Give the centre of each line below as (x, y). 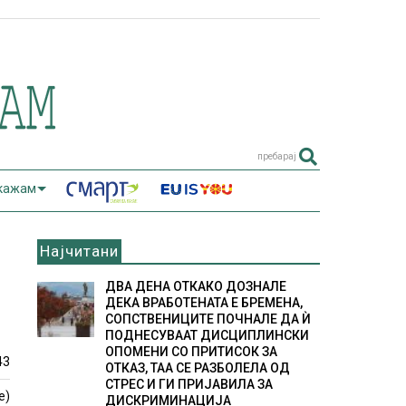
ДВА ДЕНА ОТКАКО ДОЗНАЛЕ (195, 286)
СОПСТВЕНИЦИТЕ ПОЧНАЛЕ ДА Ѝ (208, 319)
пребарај (276, 156)
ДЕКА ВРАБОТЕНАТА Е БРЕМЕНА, (203, 303)
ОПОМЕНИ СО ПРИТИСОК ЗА (191, 352)
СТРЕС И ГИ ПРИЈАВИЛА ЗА (188, 384)
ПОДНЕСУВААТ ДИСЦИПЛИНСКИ (207, 335)
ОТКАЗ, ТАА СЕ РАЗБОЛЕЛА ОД (197, 368)
